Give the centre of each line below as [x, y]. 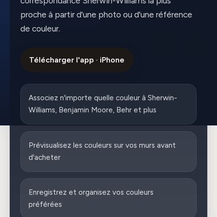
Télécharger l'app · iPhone [77, 60]
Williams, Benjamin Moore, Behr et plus [92, 110]
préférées [45, 205]
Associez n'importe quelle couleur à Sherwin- [103, 98]
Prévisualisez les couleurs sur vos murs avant [102, 145]
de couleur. [40, 29]
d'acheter [44, 157]
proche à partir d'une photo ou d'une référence [106, 15]
